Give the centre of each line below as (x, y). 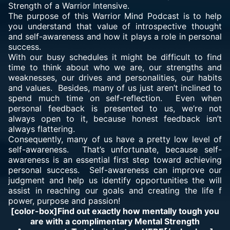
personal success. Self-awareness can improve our (115, 170)
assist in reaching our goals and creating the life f (115, 190)
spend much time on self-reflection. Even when (115, 98)
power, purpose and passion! (64, 201)
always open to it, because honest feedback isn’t (115, 119)
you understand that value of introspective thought (115, 26)
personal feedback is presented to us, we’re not (115, 108)
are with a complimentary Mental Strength (115, 221)
